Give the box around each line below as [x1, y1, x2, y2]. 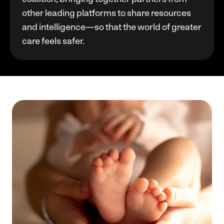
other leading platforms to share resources [22, 7, 191, 18]
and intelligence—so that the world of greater [22, 21, 201, 32]
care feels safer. [22, 35, 84, 46]
